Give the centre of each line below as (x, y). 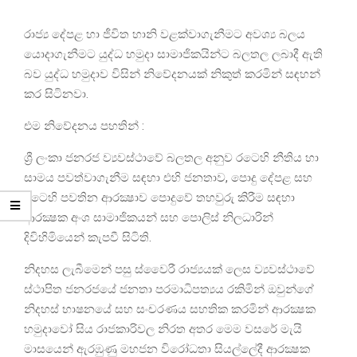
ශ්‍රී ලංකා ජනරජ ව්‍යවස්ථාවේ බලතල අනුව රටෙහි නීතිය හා (171, 158)
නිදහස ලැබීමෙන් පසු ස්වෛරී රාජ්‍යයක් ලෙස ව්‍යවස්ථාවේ (169, 270)
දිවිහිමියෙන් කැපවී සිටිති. (88, 238)
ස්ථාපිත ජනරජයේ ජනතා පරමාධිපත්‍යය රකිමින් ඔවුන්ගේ (169, 290)
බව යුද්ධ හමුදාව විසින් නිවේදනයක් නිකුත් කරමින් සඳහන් (172, 75)
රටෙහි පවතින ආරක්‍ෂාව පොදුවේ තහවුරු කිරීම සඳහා (159, 198)
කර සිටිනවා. (56, 94)
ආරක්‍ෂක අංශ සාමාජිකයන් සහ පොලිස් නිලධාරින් (149, 218)
